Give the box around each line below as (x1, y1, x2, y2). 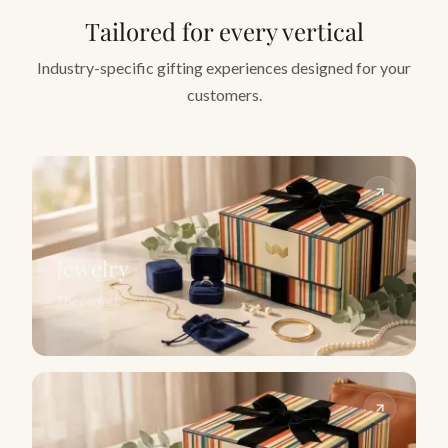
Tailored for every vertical (84, 14, 364, 47)
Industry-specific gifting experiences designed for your (37, 57, 411, 77)
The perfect (56, 291, 122, 309)
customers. (186, 84, 262, 104)
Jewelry (56, 252, 129, 283)
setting (122, 291, 159, 309)
